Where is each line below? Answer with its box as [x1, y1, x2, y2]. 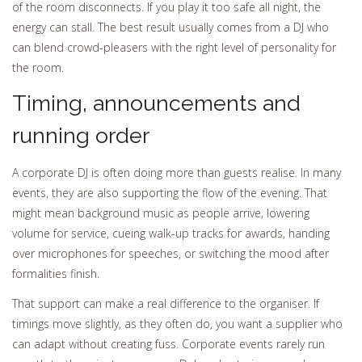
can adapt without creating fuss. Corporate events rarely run [12, 336, 325, 352]
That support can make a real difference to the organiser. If [12, 296, 319, 312]
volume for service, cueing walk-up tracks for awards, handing [12, 225, 330, 241]
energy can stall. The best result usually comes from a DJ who [12, 19, 329, 35]
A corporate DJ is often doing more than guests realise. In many [12, 164, 341, 180]
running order [12, 123, 149, 149]
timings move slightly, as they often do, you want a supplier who [12, 316, 343, 332]
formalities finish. [12, 265, 99, 281]
